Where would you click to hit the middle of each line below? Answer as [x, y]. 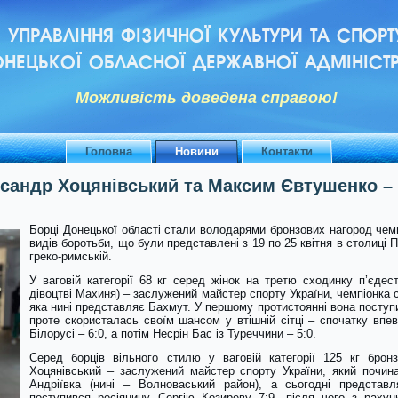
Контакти [287, 151]
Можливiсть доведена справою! [206, 98]
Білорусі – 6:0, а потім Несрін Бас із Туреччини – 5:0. [173, 334]
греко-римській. [71, 256]
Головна [109, 151]
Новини [197, 151]
